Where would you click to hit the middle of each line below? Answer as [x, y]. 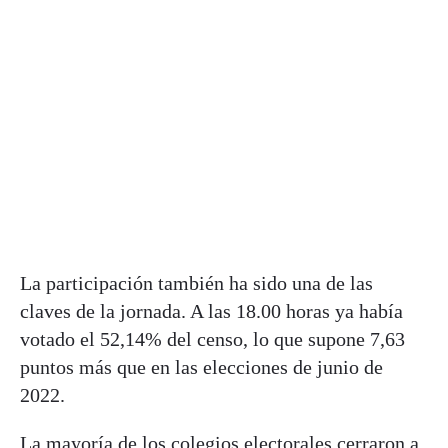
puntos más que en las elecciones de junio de [201, 366]
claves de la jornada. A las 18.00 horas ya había [211, 310]
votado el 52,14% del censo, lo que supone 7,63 [212, 338]
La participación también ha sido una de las [196, 282]
